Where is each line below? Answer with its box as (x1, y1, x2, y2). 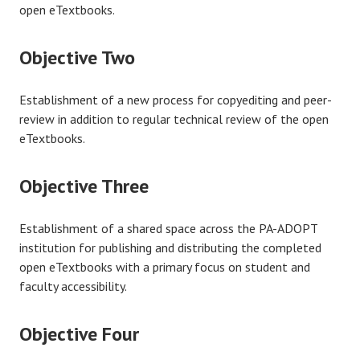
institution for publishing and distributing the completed (19, 239, 321, 256)
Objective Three (19, 174, 149, 198)
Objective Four (19, 321, 139, 346)
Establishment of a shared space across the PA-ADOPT (19, 220, 317, 236)
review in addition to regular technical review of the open (19, 111, 329, 127)
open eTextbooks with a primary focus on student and (19, 259, 310, 275)
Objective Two (19, 45, 135, 70)
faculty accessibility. (19, 278, 129, 294)
